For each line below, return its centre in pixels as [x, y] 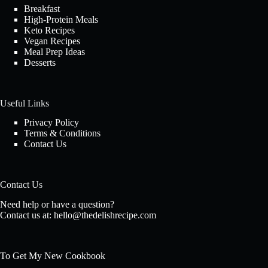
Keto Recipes [49, 30]
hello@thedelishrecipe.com [105, 215]
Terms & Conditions [62, 133]
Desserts [40, 62]
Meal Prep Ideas [54, 51]
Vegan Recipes [52, 41]
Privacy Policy [51, 123]
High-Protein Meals [61, 19]
